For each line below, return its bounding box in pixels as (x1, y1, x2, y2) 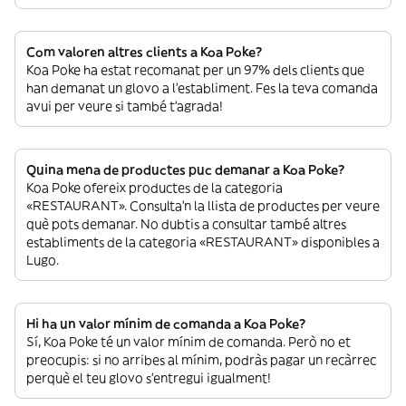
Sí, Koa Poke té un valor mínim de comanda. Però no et (26, 333, 351, 350)
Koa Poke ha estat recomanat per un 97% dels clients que (26, 62, 364, 78)
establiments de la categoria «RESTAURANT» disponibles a (26, 234, 380, 250)
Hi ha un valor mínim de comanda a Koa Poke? (26, 315, 305, 332)
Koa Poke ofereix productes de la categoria (26, 179, 283, 196)
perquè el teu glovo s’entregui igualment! (26, 370, 271, 386)
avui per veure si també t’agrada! (26, 98, 223, 114)
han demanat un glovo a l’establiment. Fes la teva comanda (26, 80, 378, 96)
